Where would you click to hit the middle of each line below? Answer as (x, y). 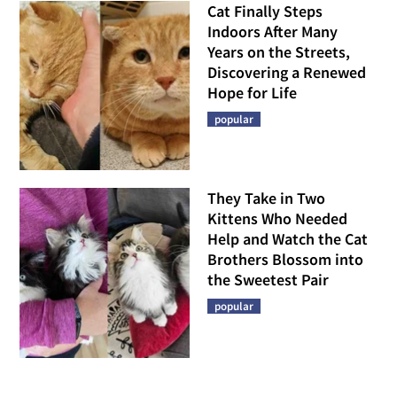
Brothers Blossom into (285, 260)
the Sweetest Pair (268, 280)
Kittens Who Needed (277, 219)
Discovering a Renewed (287, 72)
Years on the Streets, (279, 51)
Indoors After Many (272, 31)
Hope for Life (252, 92)
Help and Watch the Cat (288, 239)
